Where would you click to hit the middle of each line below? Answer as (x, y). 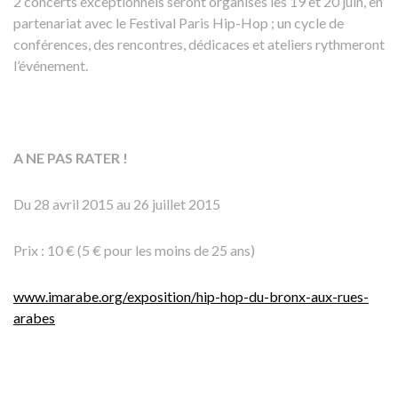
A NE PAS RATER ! (71, 157)
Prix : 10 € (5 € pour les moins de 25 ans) (134, 250)
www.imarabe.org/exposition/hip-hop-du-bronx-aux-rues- (191, 296)
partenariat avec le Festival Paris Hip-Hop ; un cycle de (179, 22)
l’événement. (51, 65)
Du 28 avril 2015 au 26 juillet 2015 (117, 203)
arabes (34, 317)
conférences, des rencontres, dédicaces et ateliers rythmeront (199, 44)
